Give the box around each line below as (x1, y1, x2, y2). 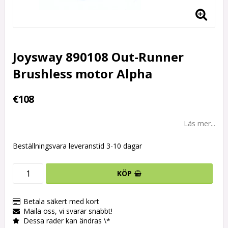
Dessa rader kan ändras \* (23, 216, 110, 226)
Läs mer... (184, 119, 215, 129)
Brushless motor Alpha (13, 65, 152, 82)
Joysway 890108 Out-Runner (13, 48, 184, 66)
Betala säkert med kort (23, 196, 99, 207)
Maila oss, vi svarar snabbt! (23, 206, 112, 216)
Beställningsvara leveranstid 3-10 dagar (13, 141, 142, 151)
